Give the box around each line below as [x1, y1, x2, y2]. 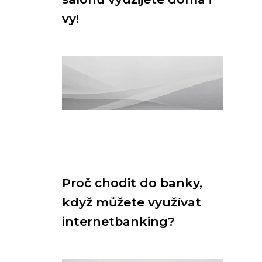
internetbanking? [62, 214, 175, 229]
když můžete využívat [62, 195, 201, 209]
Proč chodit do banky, [62, 175, 202, 190]
